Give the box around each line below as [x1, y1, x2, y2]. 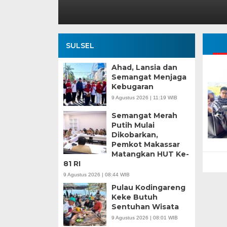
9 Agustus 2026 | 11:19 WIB [111, 95, 177, 101]
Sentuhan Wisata [111, 202, 179, 212]
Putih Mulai [111, 121, 155, 130]
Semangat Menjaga [111, 72, 186, 82]
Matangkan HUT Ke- [111, 149, 189, 159]
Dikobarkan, [111, 130, 158, 140]
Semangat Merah [111, 111, 177, 121]
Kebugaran [111, 82, 154, 92]
